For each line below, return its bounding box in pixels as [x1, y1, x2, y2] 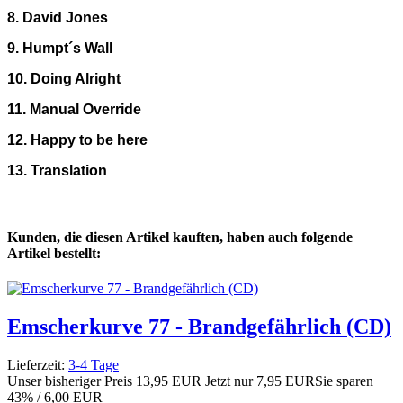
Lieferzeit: [7, 356, 68, 372]
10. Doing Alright [7, 71, 121, 87]
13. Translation [7, 163, 107, 179]
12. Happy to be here [7, 132, 148, 148]
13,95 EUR [136, 372, 201, 389]
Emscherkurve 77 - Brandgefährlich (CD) [7, 314, 391, 338]
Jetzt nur [201, 372, 256, 389]
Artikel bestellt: [7, 245, 101, 261]
